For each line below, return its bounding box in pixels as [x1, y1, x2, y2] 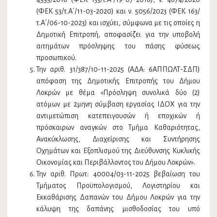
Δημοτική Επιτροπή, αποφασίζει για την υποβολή [36, 31, 200, 39]
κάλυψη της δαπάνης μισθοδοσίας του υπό [36, 205, 200, 213]
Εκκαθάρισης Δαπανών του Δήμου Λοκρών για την [36, 193, 200, 201]
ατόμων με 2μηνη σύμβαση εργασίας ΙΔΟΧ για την [36, 100, 200, 108]
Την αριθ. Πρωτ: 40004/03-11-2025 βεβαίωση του [36, 170, 200, 178]
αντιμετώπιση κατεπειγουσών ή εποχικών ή [36, 112, 200, 120]
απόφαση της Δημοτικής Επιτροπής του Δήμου [36, 77, 200, 85]
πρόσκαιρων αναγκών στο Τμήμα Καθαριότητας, [36, 124, 200, 132]
